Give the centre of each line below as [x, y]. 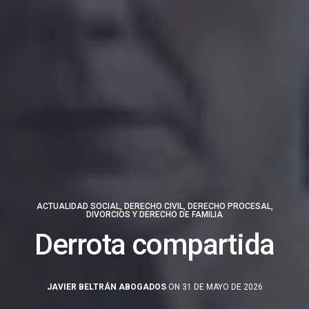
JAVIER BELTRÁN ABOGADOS [106, 287]
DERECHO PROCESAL [229, 206]
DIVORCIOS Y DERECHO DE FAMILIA [154, 214]
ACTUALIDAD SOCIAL [78, 206]
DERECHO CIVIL [153, 206]
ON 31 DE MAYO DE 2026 [214, 287]
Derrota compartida [154, 244]
